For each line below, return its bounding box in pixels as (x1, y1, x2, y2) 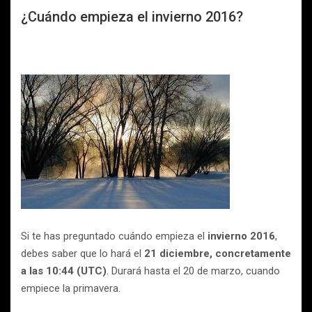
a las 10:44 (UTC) (21, 265, 107, 277)
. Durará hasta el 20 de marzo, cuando (107, 265, 280, 277)
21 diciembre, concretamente (144, 247, 291, 260)
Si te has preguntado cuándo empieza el (21, 230, 208, 242)
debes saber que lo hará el (21, 247, 144, 260)
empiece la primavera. (21, 282, 120, 295)
